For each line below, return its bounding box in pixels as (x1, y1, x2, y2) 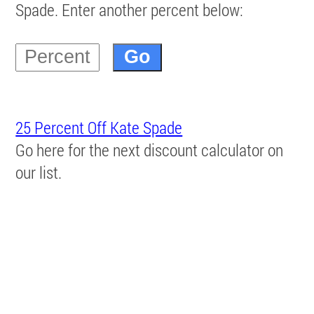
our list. (15, 161, 62, 184)
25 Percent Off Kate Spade (15, 116, 183, 139)
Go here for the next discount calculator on (15, 138, 284, 161)
